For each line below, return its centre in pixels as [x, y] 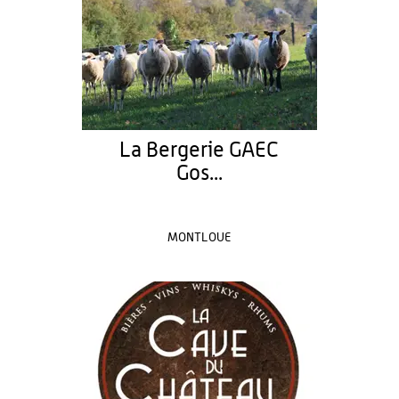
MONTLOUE [199, 238]
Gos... [199, 174]
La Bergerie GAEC [199, 151]
